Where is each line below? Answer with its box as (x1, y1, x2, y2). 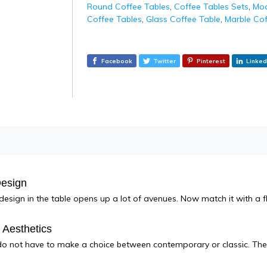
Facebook (101, 57, 132, 65)
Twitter (153, 57, 176, 65)
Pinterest (196, 57, 225, 65)
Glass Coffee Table (145, 13, 221, 24)
